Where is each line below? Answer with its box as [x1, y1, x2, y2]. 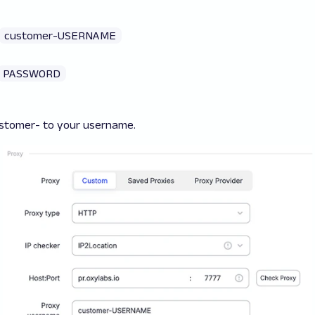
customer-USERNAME [4, 30, 116, 42]
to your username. [40, 119, 136, 131]
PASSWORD [3, 67, 60, 80]
